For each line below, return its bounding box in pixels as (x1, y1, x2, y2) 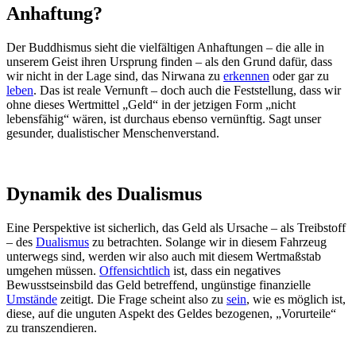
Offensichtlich (99, 263, 170, 277)
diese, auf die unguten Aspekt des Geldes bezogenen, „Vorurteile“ (6, 306, 336, 320)
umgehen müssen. (6, 263, 99, 277)
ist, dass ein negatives (170, 263, 281, 277)
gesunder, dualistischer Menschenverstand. (6, 126, 219, 141)
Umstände (6, 292, 57, 306)
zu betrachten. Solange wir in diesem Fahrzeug (89, 234, 327, 249)
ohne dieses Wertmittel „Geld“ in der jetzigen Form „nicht (6, 98, 296, 112)
